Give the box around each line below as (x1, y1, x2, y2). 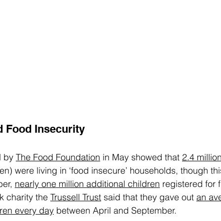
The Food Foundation (16, 151, 100, 163)
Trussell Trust (50, 191, 101, 203)
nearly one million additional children (15, 178, 160, 190)
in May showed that (100, 151, 182, 163)
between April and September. (54, 205, 177, 217)
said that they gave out (101, 191, 196, 203)
